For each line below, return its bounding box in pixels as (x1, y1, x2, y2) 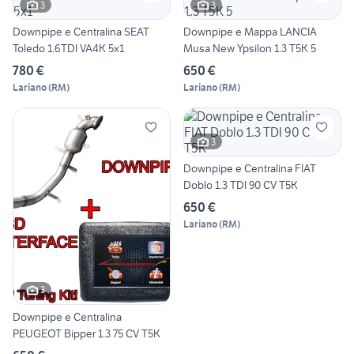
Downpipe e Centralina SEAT (13, 24, 149, 40)
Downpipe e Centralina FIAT (183, 161, 316, 176)
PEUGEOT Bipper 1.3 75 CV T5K (13, 326, 160, 341)
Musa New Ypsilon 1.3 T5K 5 (183, 41, 316, 56)
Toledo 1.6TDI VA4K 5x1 (13, 41, 124, 56)
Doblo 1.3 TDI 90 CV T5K (183, 178, 298, 193)
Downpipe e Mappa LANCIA (183, 24, 317, 40)
